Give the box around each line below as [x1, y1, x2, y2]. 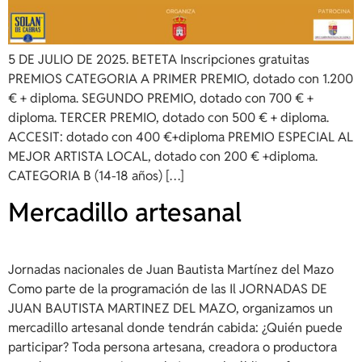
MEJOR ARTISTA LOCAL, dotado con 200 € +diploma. [8, 147, 318, 165]
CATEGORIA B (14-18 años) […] [8, 166, 184, 184]
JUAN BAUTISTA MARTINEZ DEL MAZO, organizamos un [8, 300, 333, 318]
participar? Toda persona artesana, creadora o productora [8, 339, 337, 356]
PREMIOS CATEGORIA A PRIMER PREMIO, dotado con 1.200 [8, 69, 353, 87]
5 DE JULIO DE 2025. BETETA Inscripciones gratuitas [8, 50, 309, 68]
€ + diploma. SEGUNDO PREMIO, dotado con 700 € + [8, 89, 314, 107]
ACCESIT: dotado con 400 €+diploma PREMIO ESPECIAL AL [8, 128, 353, 145]
